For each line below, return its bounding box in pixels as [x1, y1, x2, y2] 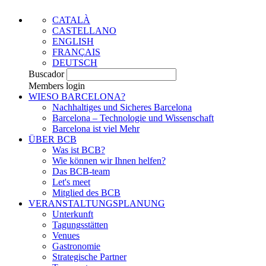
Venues [52, 230, 80, 240]
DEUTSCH [52, 57, 97, 68]
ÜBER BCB [28, 134, 77, 144]
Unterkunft [52, 208, 93, 219]
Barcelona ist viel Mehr [52, 123, 140, 134]
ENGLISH [52, 36, 94, 46]
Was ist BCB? [52, 144, 105, 155]
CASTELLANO [52, 25, 116, 36]
